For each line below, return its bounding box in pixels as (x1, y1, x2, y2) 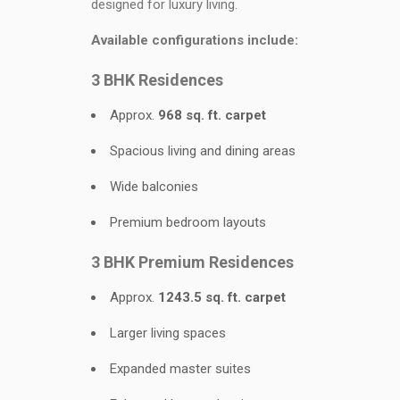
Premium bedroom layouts (110, 214, 266, 230)
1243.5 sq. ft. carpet (158, 289, 286, 305)
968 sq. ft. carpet (158, 107, 266, 123)
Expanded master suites (110, 361, 251, 377)
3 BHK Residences (91, 71, 223, 89)
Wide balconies (110, 179, 198, 195)
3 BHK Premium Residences (91, 253, 294, 271)
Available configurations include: (91, 32, 298, 48)
